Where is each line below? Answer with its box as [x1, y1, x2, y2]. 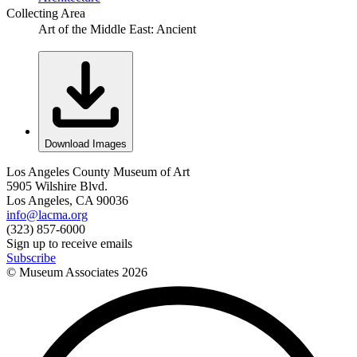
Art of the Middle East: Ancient [38, 22, 196, 36]
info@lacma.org [6, 207, 88, 222]
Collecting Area [6, 6, 85, 20]
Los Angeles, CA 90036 [6, 193, 128, 207]
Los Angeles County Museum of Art [6, 164, 190, 178]
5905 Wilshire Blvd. [6, 178, 108, 193]
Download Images [45, 137, 127, 150]
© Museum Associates [6, 265, 122, 279]
